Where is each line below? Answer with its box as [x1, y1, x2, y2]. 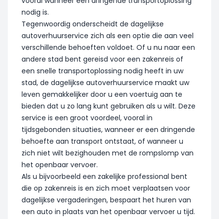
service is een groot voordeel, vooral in [22, 112, 153, 123]
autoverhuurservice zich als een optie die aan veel [22, 30, 194, 41]
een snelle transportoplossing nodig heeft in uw [22, 66, 183, 76]
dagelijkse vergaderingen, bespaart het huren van [22, 195, 191, 205]
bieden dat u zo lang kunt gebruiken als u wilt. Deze [22, 101, 196, 111]
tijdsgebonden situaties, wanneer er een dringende [22, 124, 195, 134]
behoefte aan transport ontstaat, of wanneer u [22, 136, 183, 146]
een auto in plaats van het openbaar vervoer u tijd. [22, 206, 195, 217]
